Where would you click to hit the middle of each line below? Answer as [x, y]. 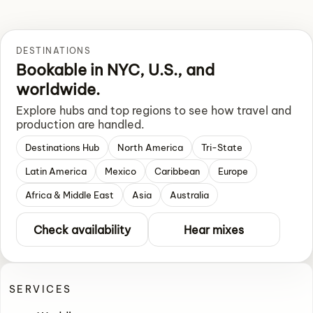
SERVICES [41, 290]
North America [150, 148]
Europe [233, 172]
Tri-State [222, 148]
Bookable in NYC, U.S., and [115, 70]
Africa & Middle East [70, 195]
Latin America [56, 172]
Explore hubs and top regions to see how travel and [154, 111]
